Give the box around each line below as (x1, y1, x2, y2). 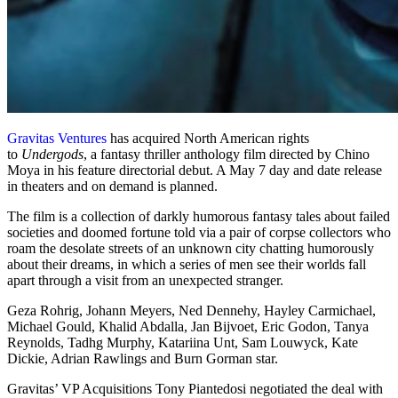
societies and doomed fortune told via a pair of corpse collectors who (7, 225, 391, 241)
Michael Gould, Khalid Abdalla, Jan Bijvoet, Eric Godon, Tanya (7, 319, 369, 335)
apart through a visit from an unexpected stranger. (7, 273, 283, 289)
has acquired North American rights (107, 131, 309, 147)
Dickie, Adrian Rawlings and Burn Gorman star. (7, 351, 278, 367)
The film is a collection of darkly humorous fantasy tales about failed (7, 209, 390, 225)
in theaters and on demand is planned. (7, 179, 218, 195)
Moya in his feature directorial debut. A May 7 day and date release (7, 163, 382, 179)
